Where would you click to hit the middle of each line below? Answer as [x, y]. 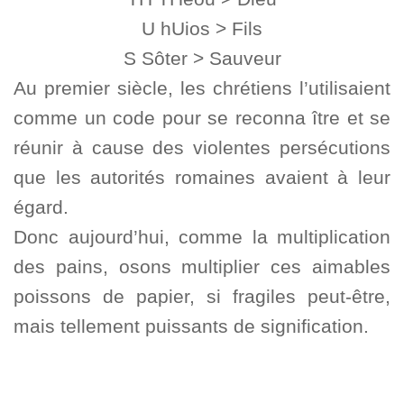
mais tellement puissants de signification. [191, 326]
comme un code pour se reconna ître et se [202, 118]
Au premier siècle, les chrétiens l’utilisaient [202, 88]
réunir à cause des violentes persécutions [202, 148]
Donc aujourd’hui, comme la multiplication [202, 237]
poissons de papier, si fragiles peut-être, [202, 297]
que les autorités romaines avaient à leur [202, 178]
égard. [41, 207]
